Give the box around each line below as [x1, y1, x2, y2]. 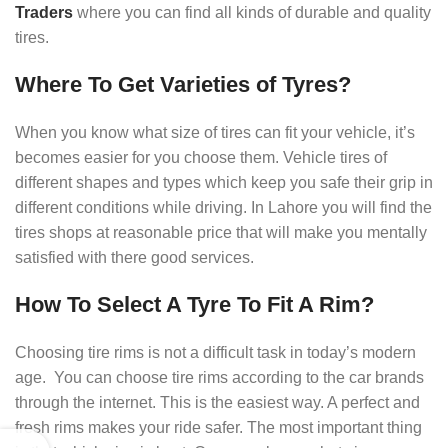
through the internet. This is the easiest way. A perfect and [15, 393, 420, 411]
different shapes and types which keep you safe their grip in [15, 173, 433, 191]
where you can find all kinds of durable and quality [77, 3, 431, 21]
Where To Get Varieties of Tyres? [15, 71, 351, 97]
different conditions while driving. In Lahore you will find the [15, 198, 432, 216]
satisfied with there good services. [15, 248, 254, 266]
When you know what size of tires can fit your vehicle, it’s [15, 123, 415, 141]
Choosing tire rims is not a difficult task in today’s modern [15, 343, 416, 361]
